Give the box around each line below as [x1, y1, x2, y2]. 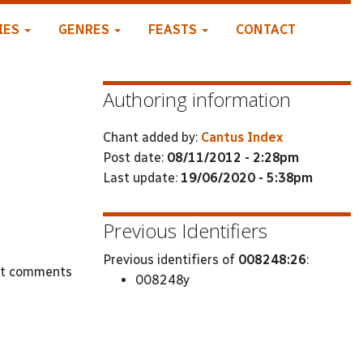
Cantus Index [201, 129, 283, 145]
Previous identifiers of [103, 252, 238, 267]
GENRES [58, 22, 113, 37]
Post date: [103, 149, 167, 165]
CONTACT [235, 22, 296, 37]
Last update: [103, 169, 181, 186]
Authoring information [103, 86, 291, 113]
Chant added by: [103, 129, 201, 145]
